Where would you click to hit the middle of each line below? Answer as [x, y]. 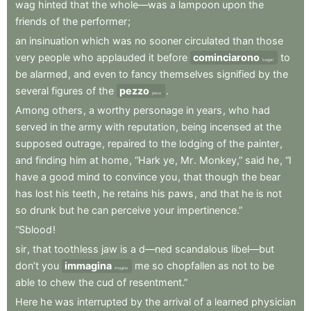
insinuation [54, 41]
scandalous [202, 249]
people [54, 58]
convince [136, 177]
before [172, 58]
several [32, 91]
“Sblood [34, 230]
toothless [76, 249]
